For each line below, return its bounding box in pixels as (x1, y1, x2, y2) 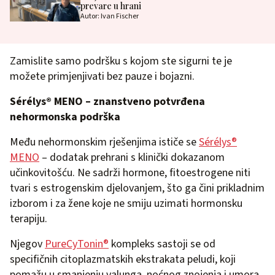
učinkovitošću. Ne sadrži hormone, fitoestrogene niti (10, 165, 250, 180)
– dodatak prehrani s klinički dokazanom (39, 149, 225, 165)
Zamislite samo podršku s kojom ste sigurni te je (10, 53, 232, 69)
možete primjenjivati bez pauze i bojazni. (10, 68, 195, 84)
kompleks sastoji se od (109, 236, 215, 252)
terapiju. (10, 211, 47, 227)
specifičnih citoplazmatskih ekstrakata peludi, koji (10, 251, 236, 267)
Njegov (10, 236, 45, 252)
